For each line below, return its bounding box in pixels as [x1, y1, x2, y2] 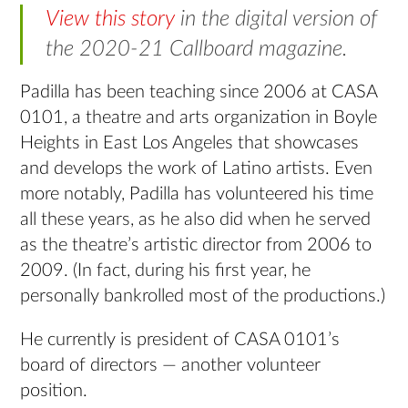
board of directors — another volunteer [20, 356, 321, 375]
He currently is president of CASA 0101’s [20, 331, 341, 350]
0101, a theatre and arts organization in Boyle [20, 108, 378, 127]
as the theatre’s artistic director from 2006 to [20, 236, 372, 255]
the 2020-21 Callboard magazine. [45, 38, 348, 61]
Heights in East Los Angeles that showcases [20, 134, 360, 153]
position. [20, 382, 88, 401]
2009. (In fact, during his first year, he [20, 261, 311, 280]
